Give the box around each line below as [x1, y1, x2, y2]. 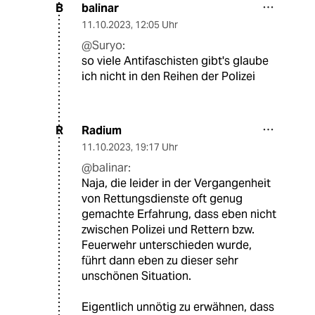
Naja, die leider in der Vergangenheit [82, 175, 271, 191]
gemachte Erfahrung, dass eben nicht [82, 206, 276, 221]
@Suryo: [82, 37, 125, 53]
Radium [82, 122, 122, 138]
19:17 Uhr [135, 140, 178, 153]
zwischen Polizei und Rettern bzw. [82, 221, 255, 237]
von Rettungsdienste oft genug [82, 191, 243, 206]
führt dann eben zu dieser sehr [82, 252, 238, 268]
